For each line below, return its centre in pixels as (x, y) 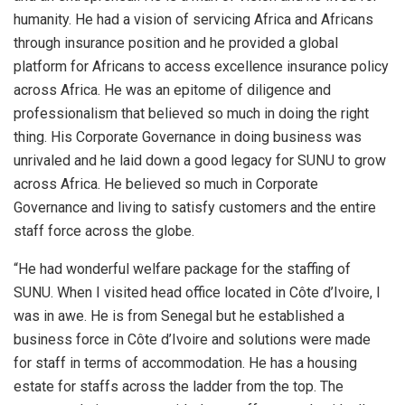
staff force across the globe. (104, 231)
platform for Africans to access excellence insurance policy (201, 66)
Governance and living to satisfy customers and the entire (195, 207)
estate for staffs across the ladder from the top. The (179, 386)
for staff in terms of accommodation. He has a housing (185, 363)
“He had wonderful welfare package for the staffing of (182, 268)
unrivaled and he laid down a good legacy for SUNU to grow (200, 160)
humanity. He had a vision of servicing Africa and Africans (193, 19)
